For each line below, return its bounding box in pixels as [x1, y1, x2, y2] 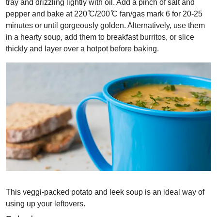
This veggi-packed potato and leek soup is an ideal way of [6, 188, 204, 197]
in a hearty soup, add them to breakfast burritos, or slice [6, 33, 194, 42]
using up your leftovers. [6, 200, 85, 208]
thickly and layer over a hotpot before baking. [6, 45, 159, 53]
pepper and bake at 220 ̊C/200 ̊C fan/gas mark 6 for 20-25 [6, 10, 202, 18]
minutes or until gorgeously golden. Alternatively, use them [6, 21, 205, 30]
